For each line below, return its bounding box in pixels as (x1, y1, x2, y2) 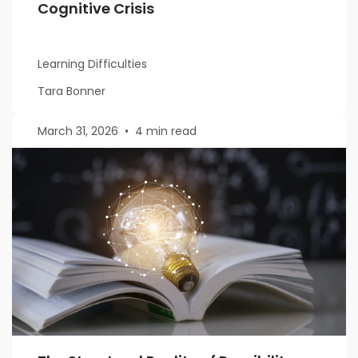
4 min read (135, 123, 197, 140)
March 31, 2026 (38, 123, 118, 140)
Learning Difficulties (38, 56, 147, 73)
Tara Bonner (38, 83, 105, 100)
